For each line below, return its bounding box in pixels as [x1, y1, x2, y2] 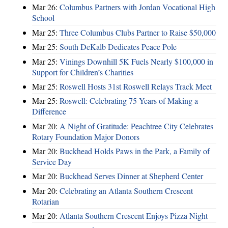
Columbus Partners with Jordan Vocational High [60, 2, 215, 13]
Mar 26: [32, 2, 60, 13]
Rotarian [32, 195, 59, 207]
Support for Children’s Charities [32, 66, 133, 77]
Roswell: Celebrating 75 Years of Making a [60, 95, 198, 106]
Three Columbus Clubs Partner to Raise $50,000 [60, 26, 216, 38]
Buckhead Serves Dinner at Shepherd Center [60, 170, 203, 182]
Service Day [32, 156, 72, 167]
